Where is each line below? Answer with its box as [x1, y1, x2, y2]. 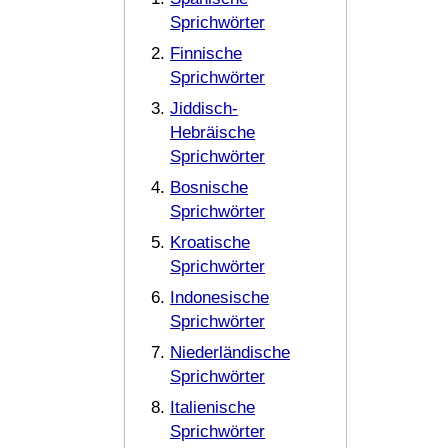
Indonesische [170, 287, 269, 308]
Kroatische [170, 232, 250, 253]
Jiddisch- [170, 98, 238, 119]
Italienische [170, 397, 255, 418]
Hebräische [170, 122, 255, 143]
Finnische [170, 43, 242, 64]
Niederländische [170, 342, 290, 363]
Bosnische [170, 177, 248, 198]
